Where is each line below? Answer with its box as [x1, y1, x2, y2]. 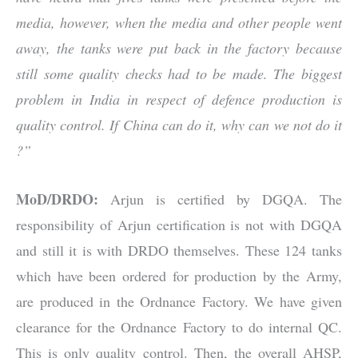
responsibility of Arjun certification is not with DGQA [16, 214, 342, 234]
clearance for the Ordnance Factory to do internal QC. [16, 316, 342, 336]
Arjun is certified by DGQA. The [110, 189, 342, 209]
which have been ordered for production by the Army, [16, 265, 342, 285]
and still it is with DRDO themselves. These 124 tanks [16, 240, 342, 260]
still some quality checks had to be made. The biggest [16, 64, 342, 84]
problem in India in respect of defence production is [16, 89, 342, 109]
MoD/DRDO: [16, 188, 110, 209]
